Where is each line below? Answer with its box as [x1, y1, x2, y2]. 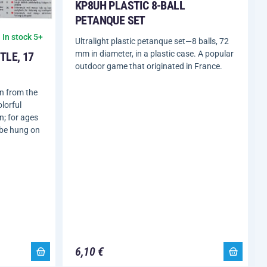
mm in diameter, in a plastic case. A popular [75, 49, 234, 58]
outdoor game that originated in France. [75, 61, 222, 71]
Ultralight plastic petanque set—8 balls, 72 [75, 36, 229, 46]
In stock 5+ [2, 32, 43, 42]
